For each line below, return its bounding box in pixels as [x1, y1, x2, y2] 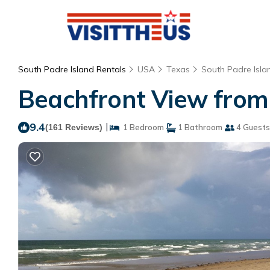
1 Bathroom [176, 122, 222, 132]
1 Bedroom [119, 122, 164, 132]
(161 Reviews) [45, 122, 102, 132]
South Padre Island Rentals [18, 64, 128, 75]
